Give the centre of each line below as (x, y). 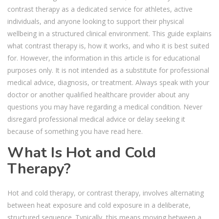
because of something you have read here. (75, 131)
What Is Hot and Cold (82, 153)
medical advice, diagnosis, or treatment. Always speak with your (108, 82)
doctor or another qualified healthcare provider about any (98, 94)
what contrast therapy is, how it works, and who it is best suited (108, 45)
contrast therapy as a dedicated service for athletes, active (100, 9)
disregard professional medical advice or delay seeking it (96, 119)
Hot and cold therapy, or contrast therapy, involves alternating (106, 193)
